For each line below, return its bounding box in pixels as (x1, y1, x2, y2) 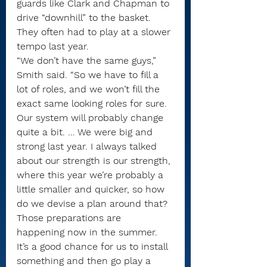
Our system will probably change (17, 112, 166, 123)
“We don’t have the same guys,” (17, 55, 159, 66)
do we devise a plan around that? (17, 198, 170, 209)
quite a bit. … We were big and (17, 126, 156, 138)
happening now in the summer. (17, 226, 160, 238)
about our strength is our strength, (17, 155, 173, 166)
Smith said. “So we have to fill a (17, 69, 162, 80)
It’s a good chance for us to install (17, 241, 170, 252)
